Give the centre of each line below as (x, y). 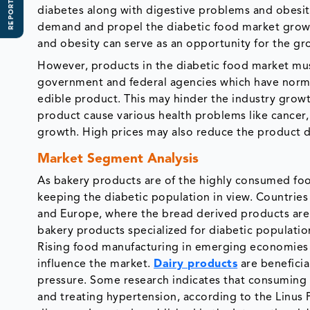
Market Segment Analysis (120, 160)
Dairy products (196, 265)
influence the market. (96, 265)
